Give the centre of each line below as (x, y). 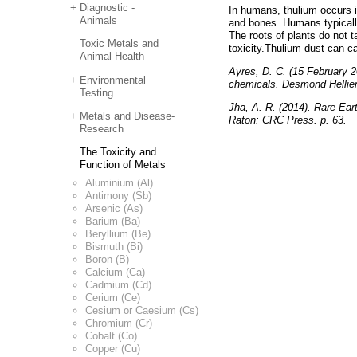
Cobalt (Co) (111, 335)
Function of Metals (123, 165)
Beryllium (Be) (118, 233)
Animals (99, 20)
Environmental (113, 80)
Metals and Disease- (127, 116)
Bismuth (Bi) (114, 246)
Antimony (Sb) (118, 195)
